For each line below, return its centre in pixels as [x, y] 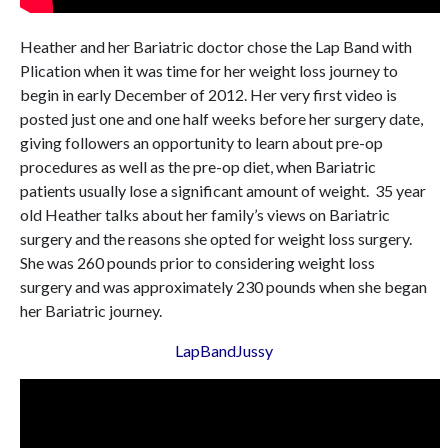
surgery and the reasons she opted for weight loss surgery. [216, 239]
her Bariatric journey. [91, 311]
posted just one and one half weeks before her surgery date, [221, 119]
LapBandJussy [224, 351]
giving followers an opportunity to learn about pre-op [201, 143]
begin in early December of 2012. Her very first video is [208, 95]
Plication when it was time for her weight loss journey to [209, 71]
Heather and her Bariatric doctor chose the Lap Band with [216, 47]
